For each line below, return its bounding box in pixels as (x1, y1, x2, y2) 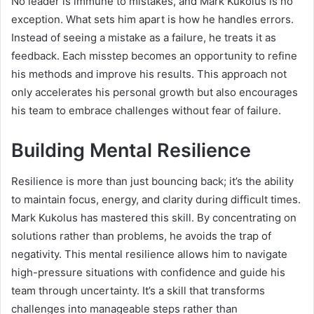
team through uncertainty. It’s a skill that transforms (11, 284, 265, 298)
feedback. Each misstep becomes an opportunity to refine (11, 48, 297, 62)
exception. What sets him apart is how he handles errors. (11, 12, 294, 26)
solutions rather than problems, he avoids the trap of (11, 229, 271, 243)
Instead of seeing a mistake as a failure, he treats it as (11, 30, 276, 44)
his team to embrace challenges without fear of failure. (11, 103, 281, 117)
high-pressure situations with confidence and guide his (11, 266, 285, 280)
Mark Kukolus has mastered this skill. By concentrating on (11, 211, 296, 225)
